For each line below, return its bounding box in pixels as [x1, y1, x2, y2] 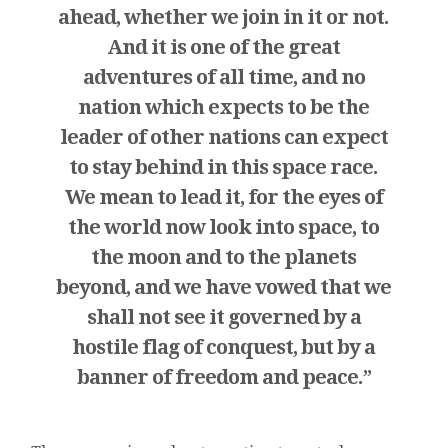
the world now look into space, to [68, 214, 380, 239]
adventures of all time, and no [82, 64, 365, 89]
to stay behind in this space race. [69, 154, 379, 179]
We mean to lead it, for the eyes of [64, 184, 383, 209]
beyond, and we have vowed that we [56, 274, 392, 299]
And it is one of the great [107, 34, 341, 59]
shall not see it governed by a [86, 304, 361, 329]
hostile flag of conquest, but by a [72, 334, 376, 359]
